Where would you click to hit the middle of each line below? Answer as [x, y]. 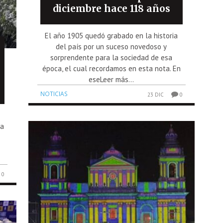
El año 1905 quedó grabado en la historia [111, 36]
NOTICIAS [54, 94]
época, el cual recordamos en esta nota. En [111, 69]
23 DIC [155, 95]
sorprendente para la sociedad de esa [111, 58]
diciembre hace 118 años [111, 9]
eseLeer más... [111, 80]
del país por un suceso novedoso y [111, 47]
